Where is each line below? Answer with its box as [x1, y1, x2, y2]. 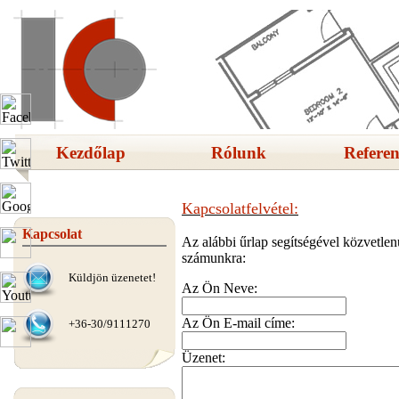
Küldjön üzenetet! [69, 271, 156, 285]
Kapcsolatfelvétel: [182, 199, 298, 217]
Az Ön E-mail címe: [182, 315, 295, 330]
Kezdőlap [56, 143, 126, 162]
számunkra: [182, 250, 246, 265]
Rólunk [211, 143, 266, 162]
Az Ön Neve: [182, 281, 257, 296]
